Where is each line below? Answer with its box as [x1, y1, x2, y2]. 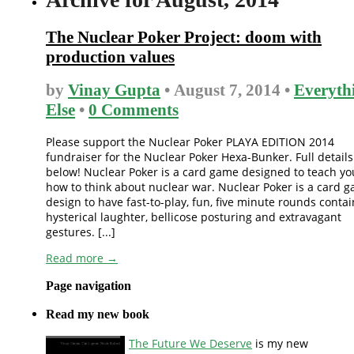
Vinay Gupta [68, 81, 160, 100]
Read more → [46, 250, 118, 265]
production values [46, 47, 175, 66]
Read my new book [46, 307, 149, 322]
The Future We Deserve [129, 335, 252, 351]
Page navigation [46, 277, 131, 293]
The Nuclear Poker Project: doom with [46, 27, 322, 47]
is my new [252, 335, 308, 351]
